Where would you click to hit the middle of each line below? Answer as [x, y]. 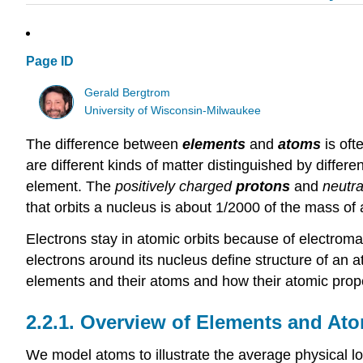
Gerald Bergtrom [128, 92]
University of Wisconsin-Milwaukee [173, 110]
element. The [70, 187]
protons [263, 187]
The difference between [104, 145]
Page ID [50, 62]
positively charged [173, 187]
